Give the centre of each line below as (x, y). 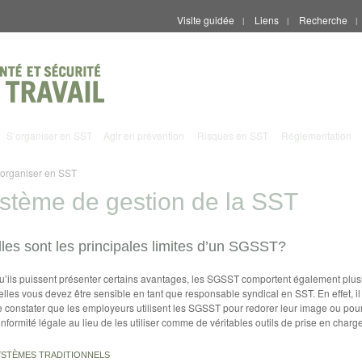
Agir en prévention (144, 135)
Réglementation (316, 135)
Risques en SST (233, 135)
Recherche (323, 20)
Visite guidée (206, 20)
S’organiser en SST (49, 135)
